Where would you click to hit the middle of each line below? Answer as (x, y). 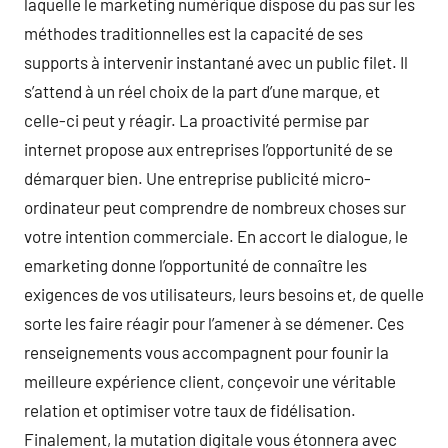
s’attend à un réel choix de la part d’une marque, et (202, 91)
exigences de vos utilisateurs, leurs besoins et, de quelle (224, 294)
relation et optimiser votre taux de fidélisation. (190, 410)
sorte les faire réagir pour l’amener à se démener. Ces (214, 323)
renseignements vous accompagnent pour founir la (206, 352)
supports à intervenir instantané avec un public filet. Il (216, 62)
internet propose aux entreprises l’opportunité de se (208, 149)
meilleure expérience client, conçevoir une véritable (210, 381)
